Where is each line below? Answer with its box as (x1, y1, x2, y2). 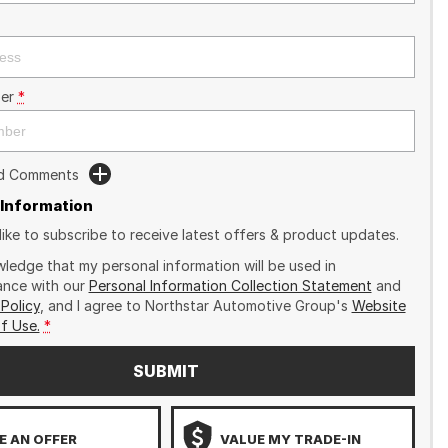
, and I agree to (39, 297, 145, 314)
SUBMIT (132, 361, 199, 381)
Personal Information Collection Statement (88, 277, 372, 294)
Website (351, 297, 406, 314)
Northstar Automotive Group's (144, 297, 348, 314)
